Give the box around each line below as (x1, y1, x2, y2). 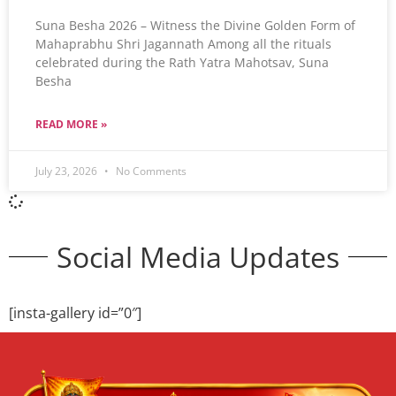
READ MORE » (35, 116, 107, 132)
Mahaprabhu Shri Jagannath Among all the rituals (35, 34, 331, 52)
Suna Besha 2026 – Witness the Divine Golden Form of (35, 16, 355, 34)
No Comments (113, 163, 187, 179)
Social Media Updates (57, 237, 339, 276)
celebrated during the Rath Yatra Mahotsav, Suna (35, 53, 329, 71)
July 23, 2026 (35, 163, 100, 179)
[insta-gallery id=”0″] (9, 302, 141, 323)
